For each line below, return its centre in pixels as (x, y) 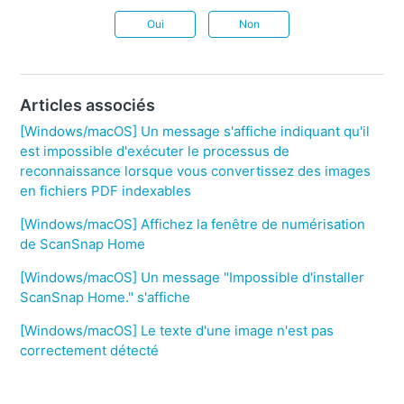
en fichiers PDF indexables (106, 191)
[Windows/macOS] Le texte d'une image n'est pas (177, 331)
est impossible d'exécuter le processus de (155, 151)
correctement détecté (90, 351)
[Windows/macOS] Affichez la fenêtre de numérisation (193, 225)
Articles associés (88, 106)
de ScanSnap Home (83, 244)
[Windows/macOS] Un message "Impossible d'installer (193, 278)
